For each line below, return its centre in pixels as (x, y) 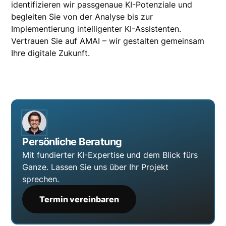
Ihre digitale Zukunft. (51, 53)
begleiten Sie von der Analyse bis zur (82, 17)
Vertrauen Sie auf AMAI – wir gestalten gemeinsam (108, 41)
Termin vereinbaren (79, 199)
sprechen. (41, 179)
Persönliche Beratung (72, 142)
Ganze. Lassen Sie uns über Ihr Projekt (96, 167)
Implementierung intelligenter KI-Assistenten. (96, 29)
